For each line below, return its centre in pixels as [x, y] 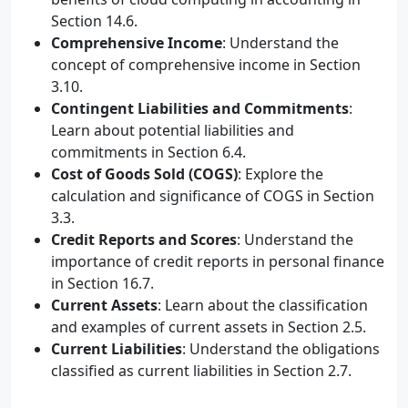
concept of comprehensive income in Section [206, 65]
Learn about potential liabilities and [173, 130]
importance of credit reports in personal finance [218, 261]
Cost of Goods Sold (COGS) [144, 174]
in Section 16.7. [102, 283]
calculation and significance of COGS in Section [213, 196]
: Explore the [280, 174]
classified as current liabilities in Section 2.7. [201, 371]
